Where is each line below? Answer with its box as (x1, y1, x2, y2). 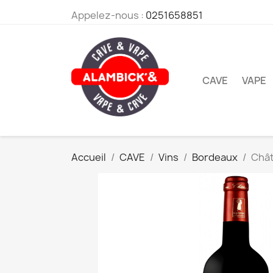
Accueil (71, 150, 106, 164)
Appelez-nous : (71, 9, 146, 22)
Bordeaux (192, 150, 238, 164)
